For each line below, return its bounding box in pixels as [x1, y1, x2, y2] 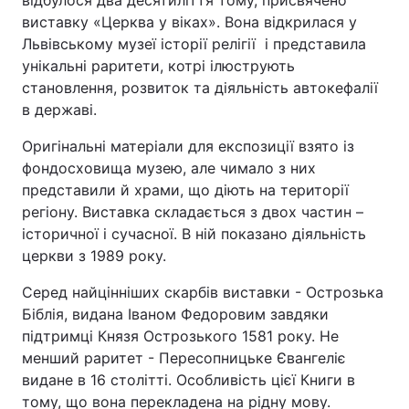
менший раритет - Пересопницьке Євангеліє [22, 349, 346, 367]
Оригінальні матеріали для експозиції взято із [22, 137, 354, 155]
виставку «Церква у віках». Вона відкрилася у [22, 13, 357, 31]
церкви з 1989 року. [22, 246, 166, 265]
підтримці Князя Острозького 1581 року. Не [22, 327, 339, 345]
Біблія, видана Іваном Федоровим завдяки [22, 305, 329, 323]
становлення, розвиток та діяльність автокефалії [22, 79, 378, 97]
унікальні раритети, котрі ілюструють [22, 57, 295, 75]
